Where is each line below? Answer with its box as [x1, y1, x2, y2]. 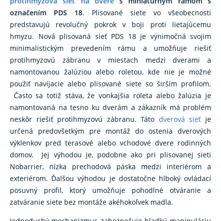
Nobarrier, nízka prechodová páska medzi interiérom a [10, 161, 211, 171]
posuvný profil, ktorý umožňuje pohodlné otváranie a [10, 185, 211, 195]
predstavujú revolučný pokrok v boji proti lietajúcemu [10, 19, 211, 29]
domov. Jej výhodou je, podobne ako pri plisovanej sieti [10, 149, 211, 159]
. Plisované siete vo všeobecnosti [82, 7, 211, 17]
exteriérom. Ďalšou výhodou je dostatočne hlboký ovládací [10, 173, 211, 183]
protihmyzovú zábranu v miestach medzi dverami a [10, 55, 211, 65]
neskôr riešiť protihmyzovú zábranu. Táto [10, 114, 159, 124]
